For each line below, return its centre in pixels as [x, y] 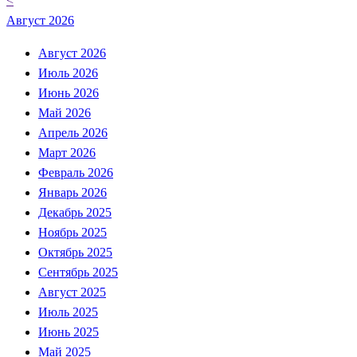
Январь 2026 [73, 192]
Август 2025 [72, 292]
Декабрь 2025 [75, 212]
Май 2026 [65, 112]
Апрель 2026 [73, 132]
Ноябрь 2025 [73, 232]
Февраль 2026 [76, 172]
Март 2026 [67, 152]
